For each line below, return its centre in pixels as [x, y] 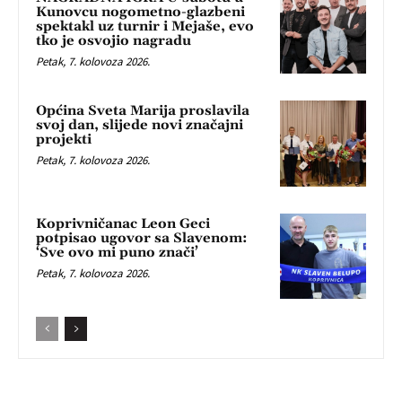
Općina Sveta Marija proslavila [143, 110]
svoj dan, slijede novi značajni [140, 125]
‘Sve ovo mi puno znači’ [117, 252]
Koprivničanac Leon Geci [123, 223]
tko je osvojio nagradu [114, 41]
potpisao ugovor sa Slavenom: [142, 238]
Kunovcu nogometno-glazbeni [140, 13]
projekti [64, 139]
